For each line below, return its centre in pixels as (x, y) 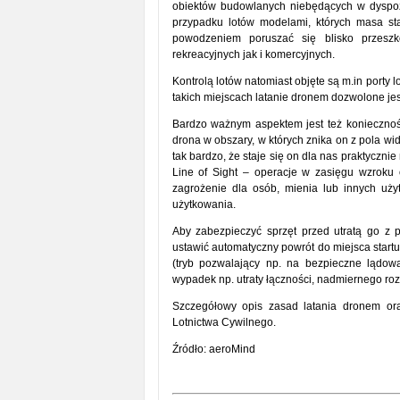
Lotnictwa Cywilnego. (224, 322)
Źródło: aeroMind (213, 349)
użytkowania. (204, 204)
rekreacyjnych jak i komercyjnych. (253, 54)
